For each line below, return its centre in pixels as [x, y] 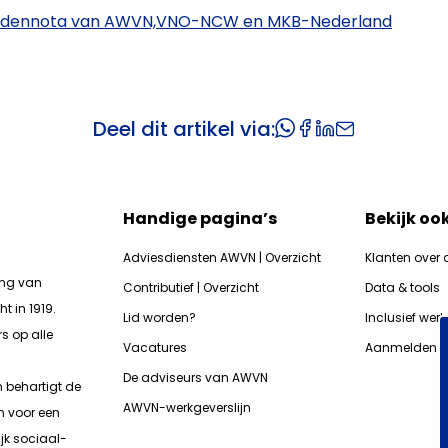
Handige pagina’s [200, 218]
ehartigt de [47, 386]
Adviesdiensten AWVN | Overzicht [222, 257]
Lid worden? [160, 317]
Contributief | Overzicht [191, 287]
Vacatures [155, 347]
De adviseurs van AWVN [196, 377]
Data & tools [402, 287]
